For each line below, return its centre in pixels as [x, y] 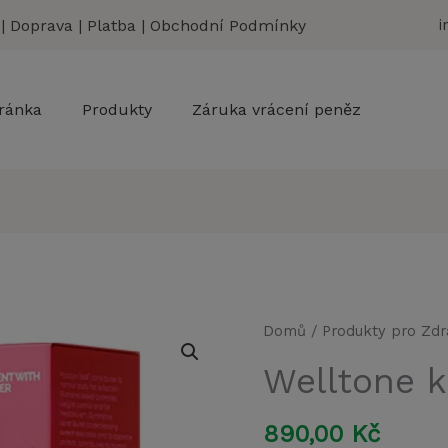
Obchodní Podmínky [228, 25]
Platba [111, 25]
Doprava [41, 25]
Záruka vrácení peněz [276, 109]
